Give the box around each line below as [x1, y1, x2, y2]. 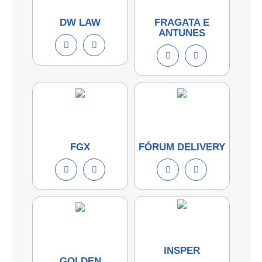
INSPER [164, 244, 200, 256]
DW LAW [60, 16, 101, 28]
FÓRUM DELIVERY [139, 141, 225, 153]
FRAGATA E [154, 16, 209, 28]
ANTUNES [158, 27, 205, 39]
